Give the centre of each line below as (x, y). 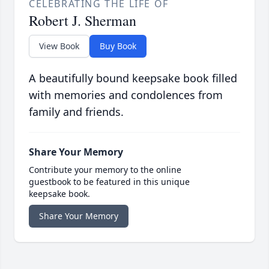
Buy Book (118, 46)
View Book (59, 46)
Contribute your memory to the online (105, 170)
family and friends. (76, 112)
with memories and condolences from (126, 95)
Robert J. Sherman (83, 21)
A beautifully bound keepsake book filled (133, 78)
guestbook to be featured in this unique (109, 182)
